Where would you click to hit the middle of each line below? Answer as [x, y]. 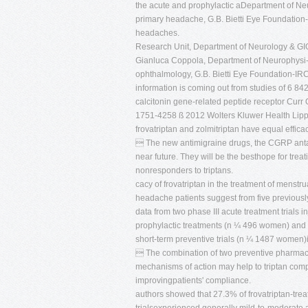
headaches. [157, 33]
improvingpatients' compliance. [193, 280]
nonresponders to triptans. [184, 170]
